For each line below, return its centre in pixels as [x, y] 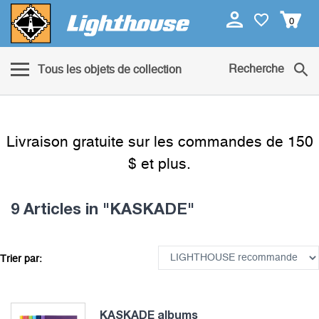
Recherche [256, 69]
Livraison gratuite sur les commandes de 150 [159, 142]
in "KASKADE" [140, 209]
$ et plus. [159, 164]
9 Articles [48, 209]
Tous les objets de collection [110, 70]
